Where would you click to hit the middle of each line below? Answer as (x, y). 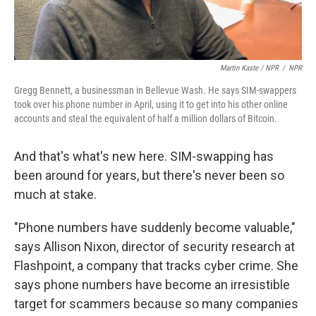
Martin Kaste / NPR (249, 68)
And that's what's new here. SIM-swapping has (144, 156)
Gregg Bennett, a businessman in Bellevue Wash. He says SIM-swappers (155, 90)
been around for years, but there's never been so (149, 175)
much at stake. (55, 194)
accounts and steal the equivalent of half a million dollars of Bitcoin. (146, 119)
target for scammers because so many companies (156, 304)
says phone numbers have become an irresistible (152, 285)
